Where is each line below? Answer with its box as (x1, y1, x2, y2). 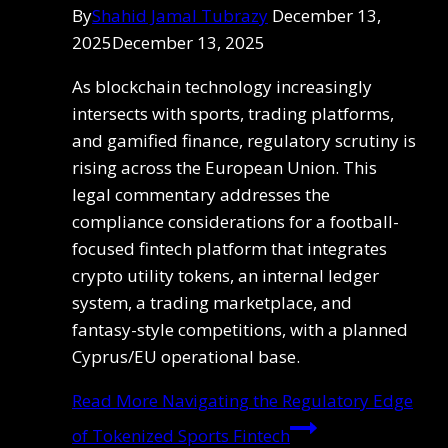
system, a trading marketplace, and (72, 291, 352, 315)
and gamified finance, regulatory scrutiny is (72, 129, 416, 153)
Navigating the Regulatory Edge (158, 389, 413, 413)
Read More (72, 389, 158, 413)
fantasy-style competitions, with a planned (72, 318, 408, 342)
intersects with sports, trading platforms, (72, 102, 394, 126)
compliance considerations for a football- (72, 210, 399, 234)
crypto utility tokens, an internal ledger (72, 264, 379, 288)
